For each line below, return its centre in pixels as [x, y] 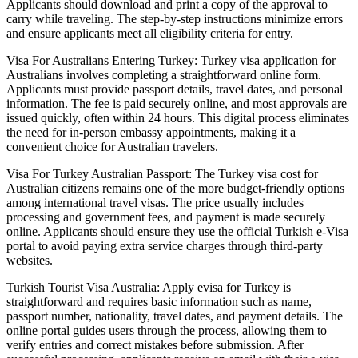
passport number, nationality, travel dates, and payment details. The [175, 316]
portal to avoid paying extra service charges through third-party [165, 246]
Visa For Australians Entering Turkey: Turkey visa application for [171, 61]
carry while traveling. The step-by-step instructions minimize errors [175, 19]
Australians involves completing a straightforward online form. [164, 75]
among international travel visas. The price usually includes [155, 203]
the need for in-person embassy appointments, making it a [151, 133]
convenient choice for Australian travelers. [112, 147]
